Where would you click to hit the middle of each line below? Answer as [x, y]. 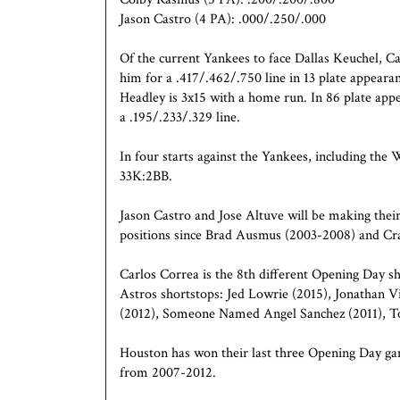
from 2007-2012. [168, 372]
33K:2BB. [146, 176]
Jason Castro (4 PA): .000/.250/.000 [223, 19]
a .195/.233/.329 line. [180, 117]
